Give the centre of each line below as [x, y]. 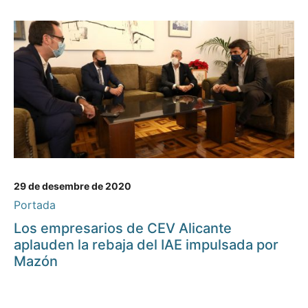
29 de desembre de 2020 [73, 186]
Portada [35, 205]
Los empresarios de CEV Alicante [123, 229]
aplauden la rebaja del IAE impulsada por [146, 245]
